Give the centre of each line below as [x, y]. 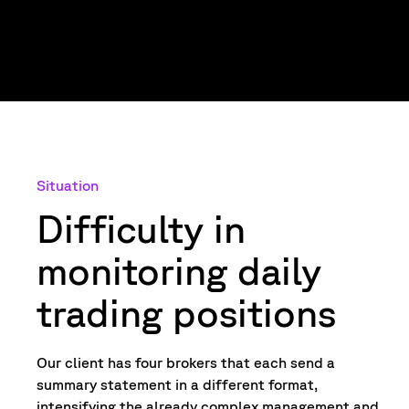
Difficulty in [141, 229]
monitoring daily [179, 271]
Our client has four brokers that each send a [186, 363]
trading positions [186, 313]
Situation [68, 185]
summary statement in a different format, [177, 385]
